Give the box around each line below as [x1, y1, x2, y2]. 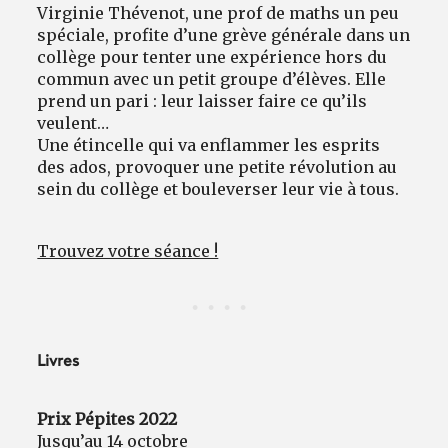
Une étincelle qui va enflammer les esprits [37, 135, 381, 156]
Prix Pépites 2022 [37, 409, 178, 430]
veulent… [37, 113, 110, 134]
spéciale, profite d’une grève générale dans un [37, 25, 411, 46]
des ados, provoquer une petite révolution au [37, 157, 398, 178]
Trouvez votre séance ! [37, 241, 219, 262]
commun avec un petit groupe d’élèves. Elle [37, 69, 387, 90]
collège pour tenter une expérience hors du [37, 47, 388, 68]
